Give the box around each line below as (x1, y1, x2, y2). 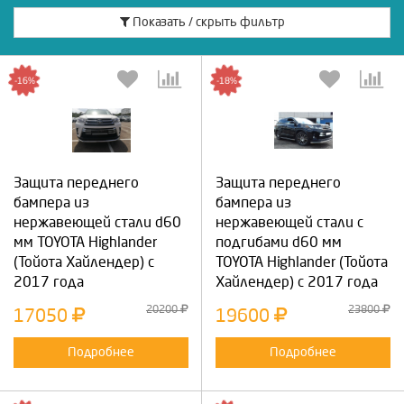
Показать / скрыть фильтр (129, 15, 285, 29)
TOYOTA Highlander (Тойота (216, 254, 388, 270)
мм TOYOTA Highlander (14, 234, 157, 250)
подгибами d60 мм (216, 234, 342, 250)
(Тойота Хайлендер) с (14, 254, 154, 270)
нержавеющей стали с (216, 215, 363, 230)
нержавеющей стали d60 (14, 215, 181, 230)
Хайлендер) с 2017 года (216, 274, 378, 289)
